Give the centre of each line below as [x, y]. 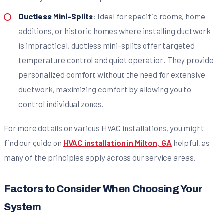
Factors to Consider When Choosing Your [103, 189]
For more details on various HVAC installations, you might [104, 128]
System [23, 207]
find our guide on [34, 143]
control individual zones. [61, 104]
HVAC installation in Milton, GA [118, 143]
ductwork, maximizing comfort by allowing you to [105, 89]
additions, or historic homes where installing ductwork [114, 31]
